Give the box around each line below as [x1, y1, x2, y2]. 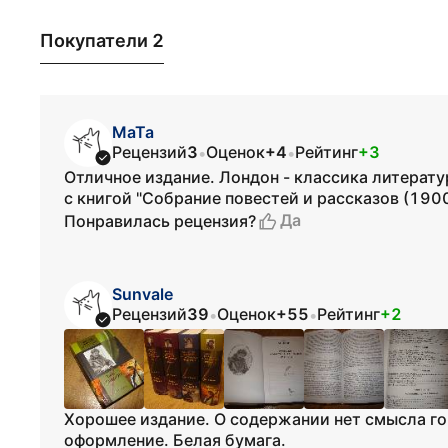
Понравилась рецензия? [64, 210, 256, 231]
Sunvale [112, 284, 173, 304]
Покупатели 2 [40, 29, 164, 51]
